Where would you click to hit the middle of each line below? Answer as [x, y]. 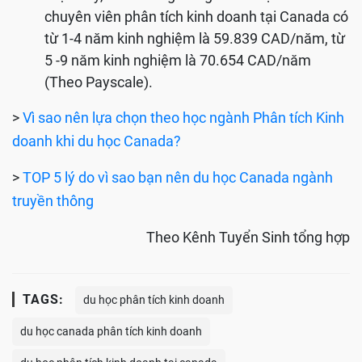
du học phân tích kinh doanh [154, 300]
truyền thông [53, 201]
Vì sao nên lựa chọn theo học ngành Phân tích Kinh [183, 118]
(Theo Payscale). [99, 82]
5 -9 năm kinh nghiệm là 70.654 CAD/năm [178, 61]
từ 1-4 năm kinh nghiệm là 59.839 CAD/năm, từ [195, 39]
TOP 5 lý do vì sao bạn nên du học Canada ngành [178, 178]
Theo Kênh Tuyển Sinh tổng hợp [248, 238]
